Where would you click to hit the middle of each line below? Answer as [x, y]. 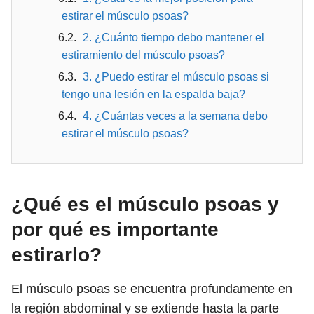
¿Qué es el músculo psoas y [145, 204]
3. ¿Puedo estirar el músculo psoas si [176, 77]
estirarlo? [56, 255]
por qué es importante [115, 230]
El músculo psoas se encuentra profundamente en [152, 289]
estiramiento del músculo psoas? [143, 55]
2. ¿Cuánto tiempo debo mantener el [173, 37]
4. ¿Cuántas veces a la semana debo [175, 116]
